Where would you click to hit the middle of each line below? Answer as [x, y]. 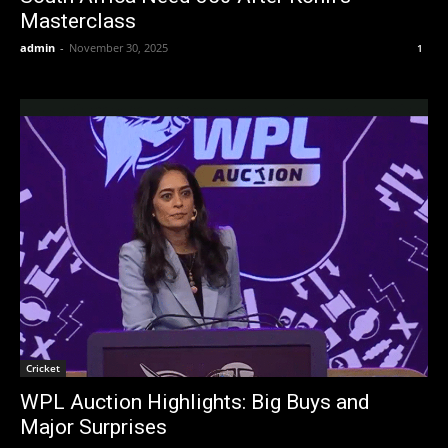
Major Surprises [93, 426]
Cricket [43, 367]
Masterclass [78, 20]
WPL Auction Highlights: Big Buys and [195, 401]
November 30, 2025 [118, 47]
